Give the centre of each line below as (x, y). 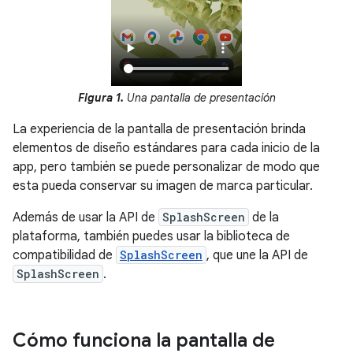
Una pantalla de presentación (199, 98)
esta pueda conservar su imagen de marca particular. (163, 186)
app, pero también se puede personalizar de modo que (166, 167)
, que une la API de (257, 256)
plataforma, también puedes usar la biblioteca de (151, 237)
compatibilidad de (64, 256)
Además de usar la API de (85, 218)
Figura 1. (100, 98)
